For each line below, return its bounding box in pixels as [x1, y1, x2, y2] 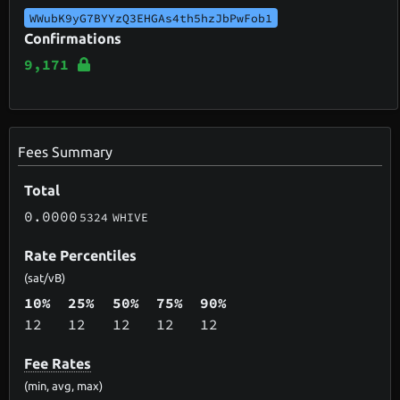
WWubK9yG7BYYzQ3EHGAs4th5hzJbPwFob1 [29, 11, 273, 26]
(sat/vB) [24, 271, 66, 284]
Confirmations [24, 30, 122, 47]
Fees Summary [18, 143, 113, 160]
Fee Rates [24, 354, 92, 371]
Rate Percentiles [24, 246, 137, 263]
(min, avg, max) [24, 379, 104, 392]
